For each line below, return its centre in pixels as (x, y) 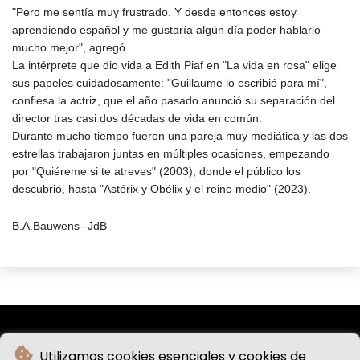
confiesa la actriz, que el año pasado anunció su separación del (174, 101)
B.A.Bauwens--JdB (59, 226)
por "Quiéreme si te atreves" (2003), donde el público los (156, 172)
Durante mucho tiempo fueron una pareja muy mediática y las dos (180, 136)
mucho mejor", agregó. (70, 48)
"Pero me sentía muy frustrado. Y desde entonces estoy (154, 12)
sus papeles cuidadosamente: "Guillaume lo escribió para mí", (170, 83)
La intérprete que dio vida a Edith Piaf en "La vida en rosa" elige (174, 65)
